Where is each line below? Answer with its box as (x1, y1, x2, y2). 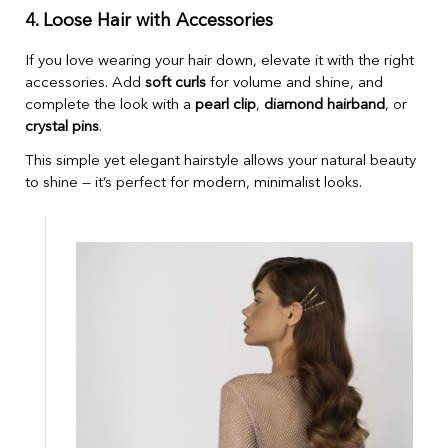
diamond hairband (264, 98, 385, 114)
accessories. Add (25, 76, 145, 92)
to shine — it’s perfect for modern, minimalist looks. (25, 176, 362, 192)
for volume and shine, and (206, 76, 383, 92)
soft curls (145, 76, 206, 92)
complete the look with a (25, 98, 195, 114)
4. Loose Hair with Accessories (25, 12, 273, 31)
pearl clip (195, 98, 256, 114)
